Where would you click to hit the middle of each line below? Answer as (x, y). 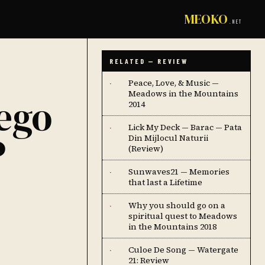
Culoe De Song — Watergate (183, 250)
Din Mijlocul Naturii (168, 138)
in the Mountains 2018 (172, 227)
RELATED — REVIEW (149, 61)
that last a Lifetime (165, 182)
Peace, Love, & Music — (174, 83)
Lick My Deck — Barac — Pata (185, 127)
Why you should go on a (177, 205)
